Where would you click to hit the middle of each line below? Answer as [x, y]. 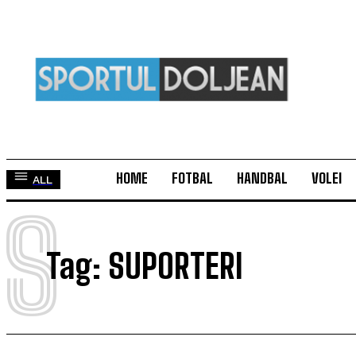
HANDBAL [262, 178]
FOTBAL [192, 178]
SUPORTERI [176, 266]
